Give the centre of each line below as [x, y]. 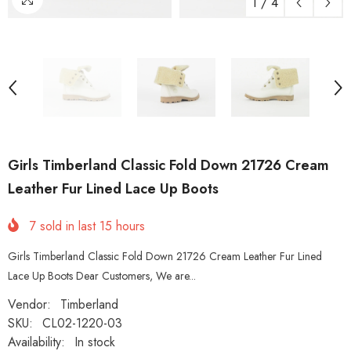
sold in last [68, 226]
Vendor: [29, 304]
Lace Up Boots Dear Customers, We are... [102, 275]
